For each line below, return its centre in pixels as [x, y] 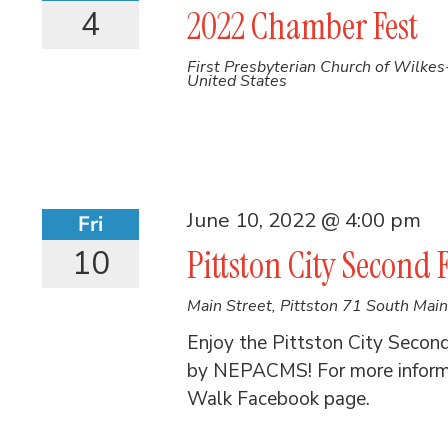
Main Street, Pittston [265, 305]
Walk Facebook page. [279, 398]
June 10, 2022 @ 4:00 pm [304, 219]
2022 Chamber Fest [303, 27]
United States [237, 81]
